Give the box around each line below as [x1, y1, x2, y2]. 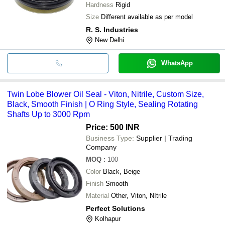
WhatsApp [161, 59, 193, 67]
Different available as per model [101, 13, 193, 21]
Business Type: [86, 134, 134, 142]
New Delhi [95, 36, 124, 44]
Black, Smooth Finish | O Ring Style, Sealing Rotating [7, 99, 198, 108]
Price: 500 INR [86, 123, 140, 132]
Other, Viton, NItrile [111, 191, 167, 199]
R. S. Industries [86, 25, 138, 34]
